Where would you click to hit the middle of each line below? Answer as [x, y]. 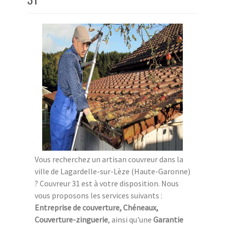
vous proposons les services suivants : [98, 195]
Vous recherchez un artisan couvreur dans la [109, 159]
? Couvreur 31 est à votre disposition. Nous [107, 183]
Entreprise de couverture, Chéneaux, [96, 207]
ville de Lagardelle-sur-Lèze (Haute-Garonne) [113, 171]
